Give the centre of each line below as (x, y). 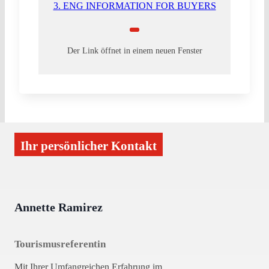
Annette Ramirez (59, 207)
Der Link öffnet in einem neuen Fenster (134, 50)
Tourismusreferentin (60, 244)
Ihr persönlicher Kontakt (89, 146)
